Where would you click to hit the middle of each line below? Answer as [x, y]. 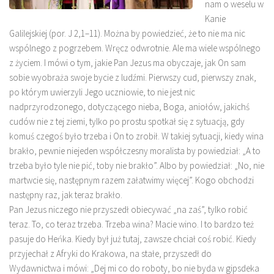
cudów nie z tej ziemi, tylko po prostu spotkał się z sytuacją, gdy [127, 121]
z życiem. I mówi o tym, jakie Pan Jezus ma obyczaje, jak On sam [128, 62]
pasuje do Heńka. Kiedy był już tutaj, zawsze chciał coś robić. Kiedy [133, 239]
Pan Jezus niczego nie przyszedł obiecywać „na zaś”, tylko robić [128, 209]
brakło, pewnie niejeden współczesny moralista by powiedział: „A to [135, 150]
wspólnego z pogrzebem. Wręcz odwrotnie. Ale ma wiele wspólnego [135, 48]
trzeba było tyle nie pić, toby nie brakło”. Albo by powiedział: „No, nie [137, 165]
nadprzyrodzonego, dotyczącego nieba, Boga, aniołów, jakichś [129, 106]
